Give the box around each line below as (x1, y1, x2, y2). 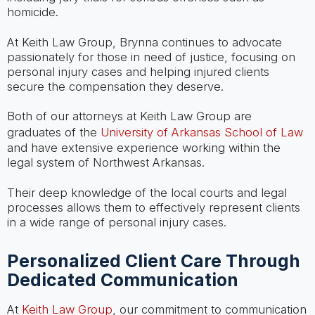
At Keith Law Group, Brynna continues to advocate (6, 34, 282, 49)
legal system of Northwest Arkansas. (6, 155, 205, 170)
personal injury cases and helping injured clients (6, 64, 269, 79)
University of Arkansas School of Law (100, 125, 303, 140)
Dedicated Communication (6, 269, 238, 290)
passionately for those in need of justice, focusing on (6, 49, 295, 64)
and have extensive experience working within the (6, 141, 281, 155)
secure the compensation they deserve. (6, 79, 224, 94)
